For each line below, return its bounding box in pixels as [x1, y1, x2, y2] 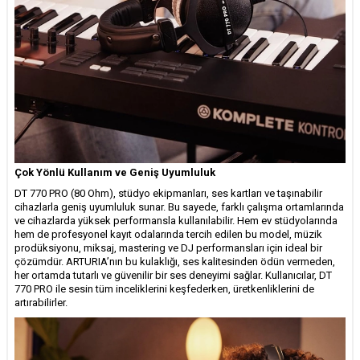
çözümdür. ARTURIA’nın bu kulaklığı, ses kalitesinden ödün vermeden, [14, 255, 335, 268]
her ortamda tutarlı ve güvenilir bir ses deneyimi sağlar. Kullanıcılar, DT [14, 268, 332, 281]
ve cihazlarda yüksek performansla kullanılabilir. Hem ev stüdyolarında [14, 214, 337, 227]
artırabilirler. [14, 296, 67, 309]
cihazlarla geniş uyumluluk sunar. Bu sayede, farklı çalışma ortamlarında [14, 200, 344, 213]
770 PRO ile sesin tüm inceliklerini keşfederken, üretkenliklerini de [14, 282, 314, 295]
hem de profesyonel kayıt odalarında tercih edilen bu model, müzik [14, 227, 322, 240]
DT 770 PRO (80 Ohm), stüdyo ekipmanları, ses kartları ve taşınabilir [14, 186, 322, 199]
